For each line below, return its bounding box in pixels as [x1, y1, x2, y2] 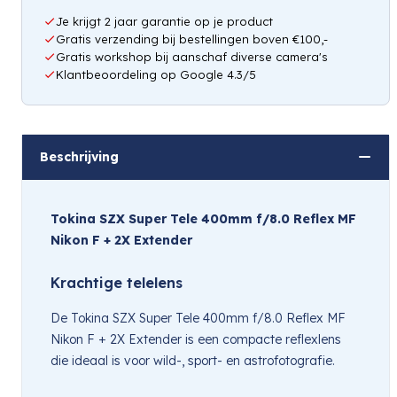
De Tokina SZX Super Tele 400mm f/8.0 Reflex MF [51, 309, 346, 326]
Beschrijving [40, 148, 119, 165]
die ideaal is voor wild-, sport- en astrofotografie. [51, 352, 335, 369]
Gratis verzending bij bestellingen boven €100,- [56, 31, 328, 46]
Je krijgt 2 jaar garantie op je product [56, 13, 273, 28]
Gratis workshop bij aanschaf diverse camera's [56, 49, 328, 64]
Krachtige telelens [51, 273, 183, 292]
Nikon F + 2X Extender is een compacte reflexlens [51, 331, 341, 347]
